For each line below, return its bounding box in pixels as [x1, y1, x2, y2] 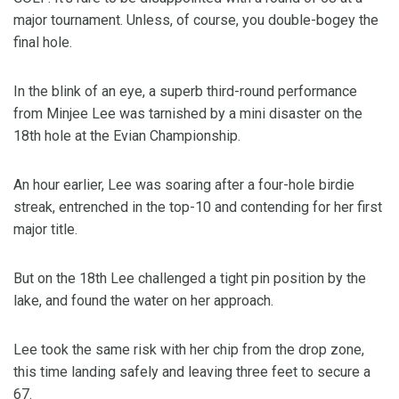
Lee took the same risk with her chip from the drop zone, [13, 341, 364, 359]
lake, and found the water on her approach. [13, 292, 273, 310]
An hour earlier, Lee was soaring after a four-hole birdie [13, 176, 354, 194]
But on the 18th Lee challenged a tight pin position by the [13, 270, 366, 288]
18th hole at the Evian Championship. [13, 127, 240, 145]
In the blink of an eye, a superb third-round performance [13, 83, 357, 101]
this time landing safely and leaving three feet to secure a [13, 363, 370, 381]
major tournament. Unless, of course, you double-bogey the [13, 12, 379, 29]
